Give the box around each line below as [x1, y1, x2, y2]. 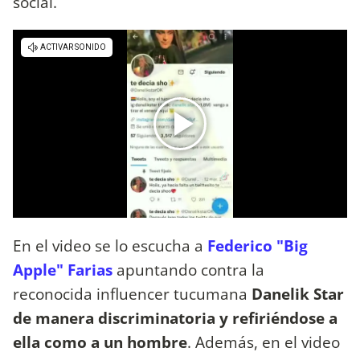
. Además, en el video [187, 330, 340, 353]
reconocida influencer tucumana [13, 282, 252, 305]
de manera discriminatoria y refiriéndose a [13, 306, 337, 329]
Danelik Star [252, 282, 344, 305]
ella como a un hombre [13, 330, 187, 353]
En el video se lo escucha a [13, 234, 203, 256]
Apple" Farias [13, 258, 112, 280]
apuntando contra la [117, 258, 264, 280]
